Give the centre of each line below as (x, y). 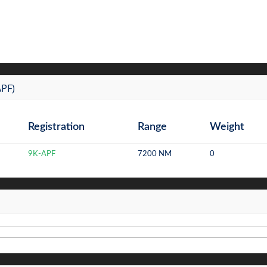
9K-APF (42, 154)
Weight (227, 127)
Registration (56, 127)
